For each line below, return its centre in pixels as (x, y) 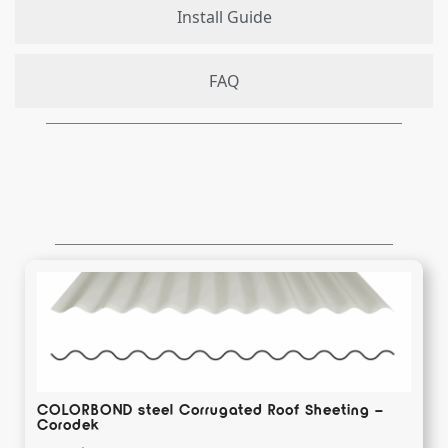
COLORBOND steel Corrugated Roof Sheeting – (210, 408)
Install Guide (224, 16)
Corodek (68, 423)
